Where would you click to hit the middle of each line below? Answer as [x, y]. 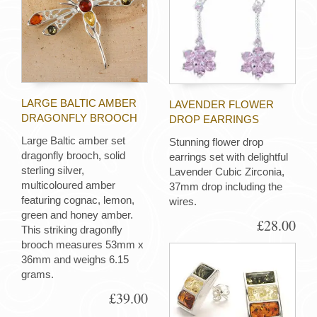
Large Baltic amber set [73, 141]
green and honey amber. [77, 215]
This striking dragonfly [72, 230]
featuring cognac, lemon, [78, 200]
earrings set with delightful [229, 157]
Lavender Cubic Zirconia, [227, 172]
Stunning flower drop [216, 142]
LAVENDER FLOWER [221, 104]
